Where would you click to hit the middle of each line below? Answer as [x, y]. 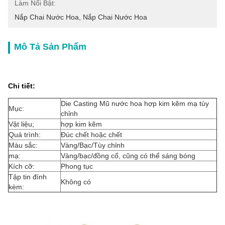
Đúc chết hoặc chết [91, 135]
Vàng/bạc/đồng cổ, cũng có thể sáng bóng [128, 156]
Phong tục [77, 166]
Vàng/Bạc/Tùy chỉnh [93, 145]
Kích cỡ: [22, 166]
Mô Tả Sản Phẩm [50, 47]
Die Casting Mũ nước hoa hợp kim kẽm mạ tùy [135, 103]
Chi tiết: [22, 86]
